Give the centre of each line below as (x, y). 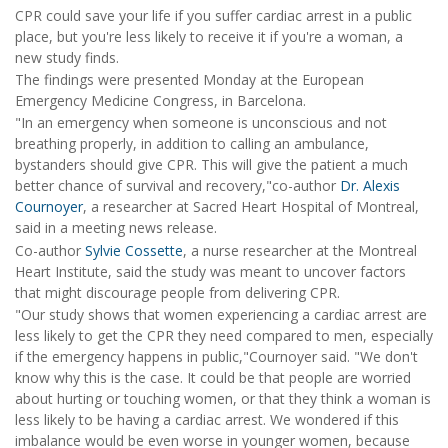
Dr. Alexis (370, 186)
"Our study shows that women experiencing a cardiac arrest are (221, 315)
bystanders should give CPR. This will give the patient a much (211, 165)
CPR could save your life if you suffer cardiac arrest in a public (213, 15)
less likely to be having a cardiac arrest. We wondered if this (207, 420)
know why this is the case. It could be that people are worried (213, 378)
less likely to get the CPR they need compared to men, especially (224, 336)
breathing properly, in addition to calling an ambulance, (192, 144)
